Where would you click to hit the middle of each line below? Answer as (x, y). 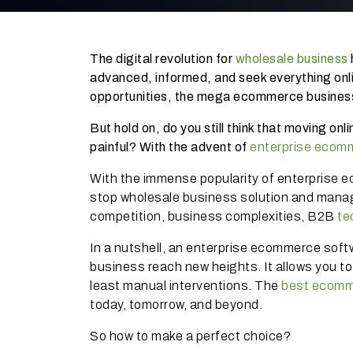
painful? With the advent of (170, 147)
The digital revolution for (163, 58)
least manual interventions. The (184, 285)
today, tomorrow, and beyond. (176, 304)
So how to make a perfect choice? (192, 336)
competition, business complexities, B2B (214, 216)
